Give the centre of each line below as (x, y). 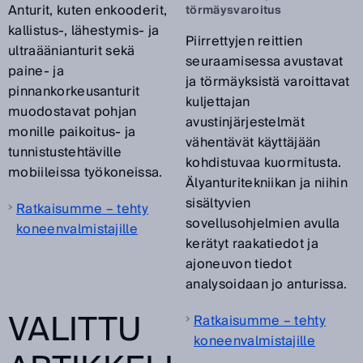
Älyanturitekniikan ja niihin (267, 184)
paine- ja (36, 72)
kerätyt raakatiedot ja (252, 244)
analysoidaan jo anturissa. (267, 285)
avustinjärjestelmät (246, 123)
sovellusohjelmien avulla (263, 224)
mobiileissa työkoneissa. (85, 173)
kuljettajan (218, 102)
